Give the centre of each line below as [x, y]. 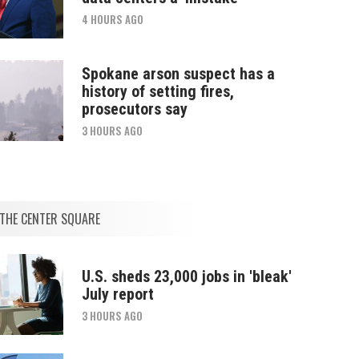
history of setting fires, [157, 91]
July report [117, 294]
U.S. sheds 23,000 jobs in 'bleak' [186, 276]
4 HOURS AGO [112, 19]
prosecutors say [134, 109]
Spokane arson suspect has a [178, 73]
